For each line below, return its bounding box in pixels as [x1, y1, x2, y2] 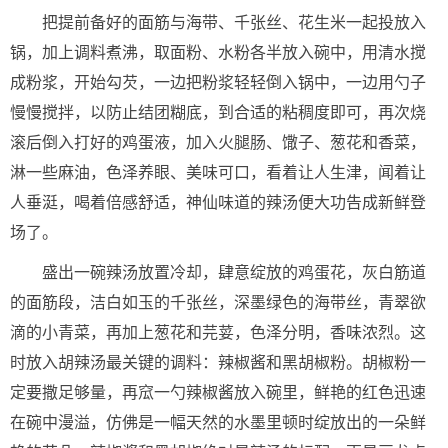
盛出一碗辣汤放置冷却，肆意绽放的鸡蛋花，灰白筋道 [42, 264, 426, 281]
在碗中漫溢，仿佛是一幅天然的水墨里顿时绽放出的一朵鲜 [10, 414, 426, 431]
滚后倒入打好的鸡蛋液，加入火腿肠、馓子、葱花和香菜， [10, 134, 426, 151]
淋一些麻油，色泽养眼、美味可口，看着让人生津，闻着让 [10, 164, 426, 181]
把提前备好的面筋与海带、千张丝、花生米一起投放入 [42, 14, 426, 31]
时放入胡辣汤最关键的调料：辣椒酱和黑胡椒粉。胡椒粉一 [10, 354, 426, 371]
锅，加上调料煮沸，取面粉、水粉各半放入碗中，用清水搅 [10, 44, 426, 61]
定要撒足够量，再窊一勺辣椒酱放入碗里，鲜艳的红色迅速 [10, 384, 426, 401]
